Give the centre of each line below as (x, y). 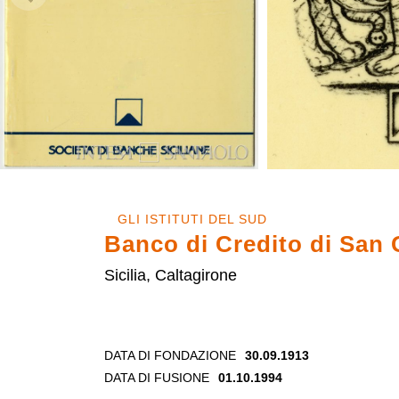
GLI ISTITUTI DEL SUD (192, 219)
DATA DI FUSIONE (157, 377)
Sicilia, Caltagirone (171, 276)
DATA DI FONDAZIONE (170, 355)
